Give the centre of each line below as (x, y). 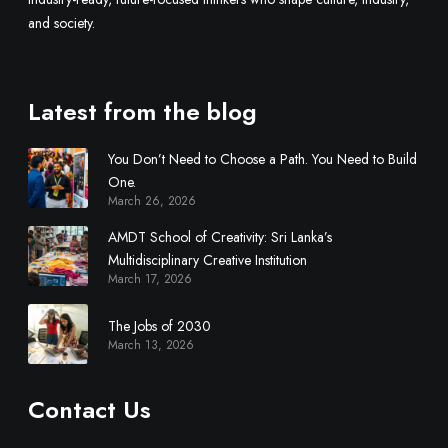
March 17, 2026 (150, 279)
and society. (61, 23)
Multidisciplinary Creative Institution (207, 260)
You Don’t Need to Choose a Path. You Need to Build (262, 159)
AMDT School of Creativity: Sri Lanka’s (220, 237)
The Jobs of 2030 (159, 326)
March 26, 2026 (152, 201)
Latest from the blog (142, 112)
